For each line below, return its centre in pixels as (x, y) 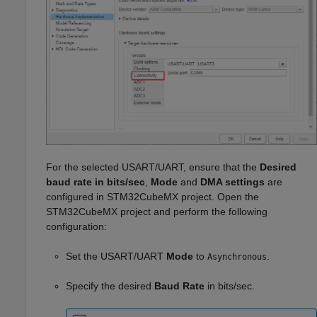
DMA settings (232, 181)
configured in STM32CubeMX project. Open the (152, 196)
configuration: (76, 226)
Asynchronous (237, 257)
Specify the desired (110, 286)
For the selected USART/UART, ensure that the (153, 167)
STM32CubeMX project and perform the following (157, 211)
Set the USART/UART (116, 256)
